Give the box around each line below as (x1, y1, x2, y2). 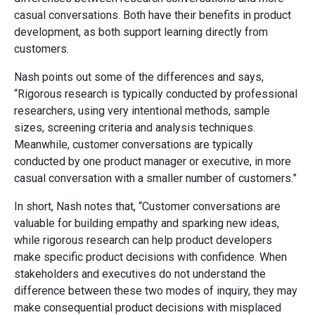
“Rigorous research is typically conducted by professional (14, 86, 297, 101)
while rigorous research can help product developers (14, 233, 272, 247)
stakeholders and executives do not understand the (14, 266, 266, 281)
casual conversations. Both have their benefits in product (14, 8, 291, 22)
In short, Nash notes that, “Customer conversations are (14, 199, 281, 213)
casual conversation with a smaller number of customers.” (14, 171, 297, 185)
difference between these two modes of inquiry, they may (14, 283, 297, 297)
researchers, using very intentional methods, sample (14, 103, 270, 117)
